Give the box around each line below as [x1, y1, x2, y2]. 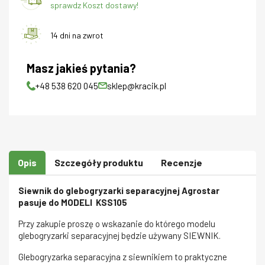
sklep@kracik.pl [107, 80, 166, 91]
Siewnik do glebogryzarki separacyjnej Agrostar [18, 185, 219, 196]
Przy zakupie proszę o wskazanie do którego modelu [18, 218, 215, 229]
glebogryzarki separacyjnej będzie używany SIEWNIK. [18, 230, 221, 241]
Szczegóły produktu [54, 156, 143, 168]
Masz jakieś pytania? [27, 60, 136, 75]
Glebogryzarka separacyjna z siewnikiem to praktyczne [18, 251, 227, 262]
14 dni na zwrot [50, 30, 104, 40]
